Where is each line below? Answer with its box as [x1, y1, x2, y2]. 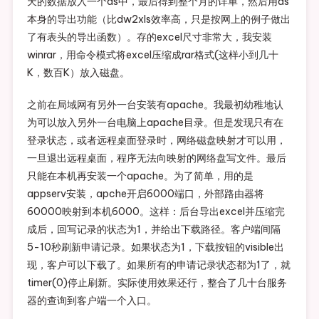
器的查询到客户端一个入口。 [26, 294, 157, 308]
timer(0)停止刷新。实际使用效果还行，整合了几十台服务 [26, 276, 287, 290]
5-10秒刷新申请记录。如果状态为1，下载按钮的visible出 [26, 241, 284, 254]
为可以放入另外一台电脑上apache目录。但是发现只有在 [26, 116, 283, 130]
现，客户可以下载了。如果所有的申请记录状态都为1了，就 [26, 258, 291, 272]
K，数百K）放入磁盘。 [26, 66, 130, 80]
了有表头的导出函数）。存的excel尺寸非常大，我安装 [26, 31, 272, 44]
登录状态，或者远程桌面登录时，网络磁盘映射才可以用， [26, 134, 286, 147]
